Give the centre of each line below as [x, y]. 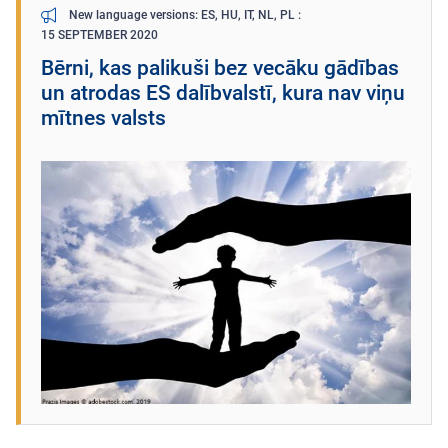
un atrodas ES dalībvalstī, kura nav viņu [223, 93]
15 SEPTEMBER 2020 [99, 35]
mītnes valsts [103, 118]
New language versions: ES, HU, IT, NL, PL [183, 15]
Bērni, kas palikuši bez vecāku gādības [220, 68]
